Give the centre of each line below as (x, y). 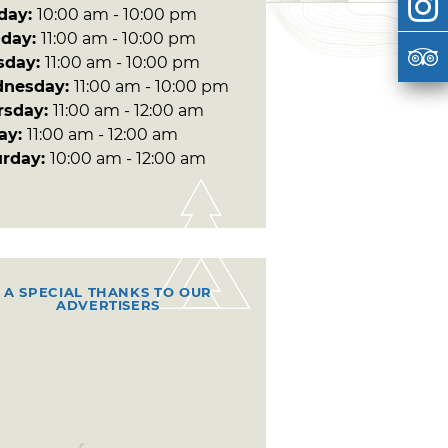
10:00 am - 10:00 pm (117, 14)
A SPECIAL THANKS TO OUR (108, 291)
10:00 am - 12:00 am (128, 158)
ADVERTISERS (108, 304)
